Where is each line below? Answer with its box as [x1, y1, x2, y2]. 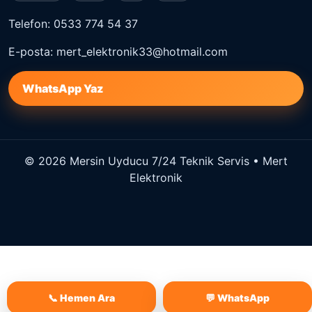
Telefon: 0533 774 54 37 [8, 17, 138, 31]
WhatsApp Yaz [22, 81, 103, 96]
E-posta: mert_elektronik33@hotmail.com [8, 45, 228, 59]
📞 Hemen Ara [48, 292, 115, 304]
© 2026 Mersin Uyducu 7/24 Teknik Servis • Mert [24, 154, 288, 169]
